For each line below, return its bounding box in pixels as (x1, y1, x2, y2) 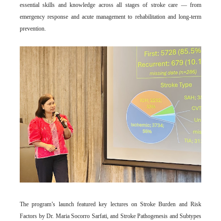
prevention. (20, 25, 46, 32)
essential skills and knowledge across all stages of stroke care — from (20, 1, 201, 8)
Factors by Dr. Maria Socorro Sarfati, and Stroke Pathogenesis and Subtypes (20, 212, 201, 220)
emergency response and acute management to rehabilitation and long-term (20, 13, 201, 20)
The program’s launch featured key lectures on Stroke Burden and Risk (20, 200, 201, 208)
